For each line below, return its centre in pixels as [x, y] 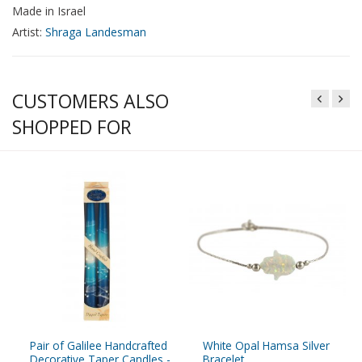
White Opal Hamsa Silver [266, 346]
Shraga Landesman [96, 32]
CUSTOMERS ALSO [90, 101]
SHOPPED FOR [72, 126]
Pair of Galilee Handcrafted [99, 346]
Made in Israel [49, 11]
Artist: [29, 32]
